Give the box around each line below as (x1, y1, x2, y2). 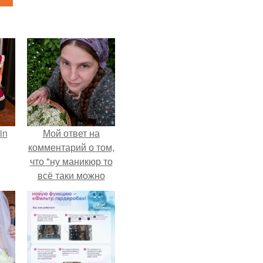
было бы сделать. (33, 183, 109, 196)
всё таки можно (37, 168, 105, 182)
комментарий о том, (28, 140, 114, 154)
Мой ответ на (42, 126, 100, 140)
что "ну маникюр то (29, 154, 113, 168)
